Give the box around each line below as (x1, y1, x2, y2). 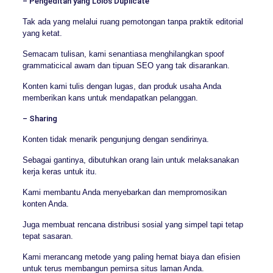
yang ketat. (22, 28, 62, 38)
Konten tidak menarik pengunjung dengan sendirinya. (22, 134, 209, 144)
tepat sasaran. (22, 231, 73, 241)
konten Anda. (22, 199, 69, 208)
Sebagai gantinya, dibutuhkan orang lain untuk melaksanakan (22, 155, 239, 165)
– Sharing (22, 113, 57, 123)
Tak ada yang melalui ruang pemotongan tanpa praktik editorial (22, 16, 243, 26)
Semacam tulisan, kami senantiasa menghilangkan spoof (22, 49, 224, 58)
